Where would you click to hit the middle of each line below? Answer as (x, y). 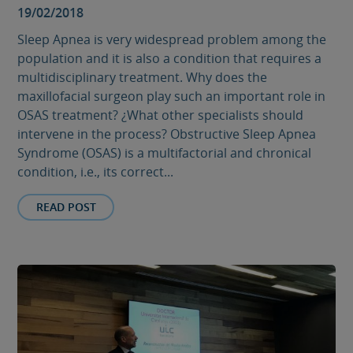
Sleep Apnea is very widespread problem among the (172, 39)
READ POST (66, 206)
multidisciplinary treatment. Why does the (143, 77)
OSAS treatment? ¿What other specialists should (161, 115)
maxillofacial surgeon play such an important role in (172, 96)
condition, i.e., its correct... (96, 171)
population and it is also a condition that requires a (170, 58)
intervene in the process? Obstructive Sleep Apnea (167, 134)
